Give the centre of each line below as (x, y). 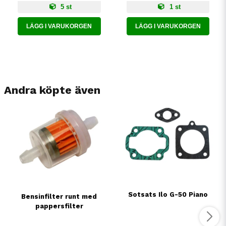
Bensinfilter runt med (59, 196)
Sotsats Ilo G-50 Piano (168, 194)
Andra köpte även (52, 90)
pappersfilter (59, 206)
